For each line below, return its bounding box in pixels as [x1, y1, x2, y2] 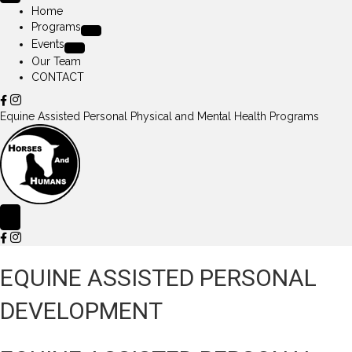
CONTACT [31, 71, 84, 83]
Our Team [31, 55, 81, 68]
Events [31, 38, 64, 50]
